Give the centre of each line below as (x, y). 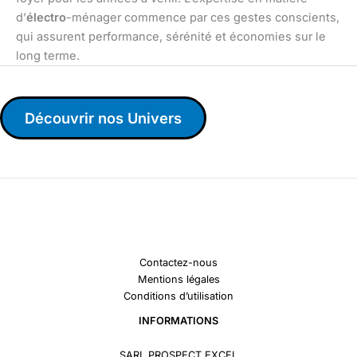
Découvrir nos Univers (103, 118)
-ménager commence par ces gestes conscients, (203, 18)
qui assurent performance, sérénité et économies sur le (171, 37)
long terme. (48, 56)
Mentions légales (178, 280)
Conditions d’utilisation (178, 296)
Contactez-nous (178, 263)
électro (46, 18)
